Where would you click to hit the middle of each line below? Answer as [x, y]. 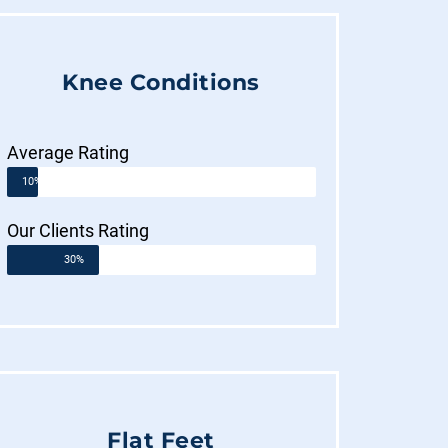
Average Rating [67, 152]
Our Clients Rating [77, 230]
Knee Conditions [161, 82]
